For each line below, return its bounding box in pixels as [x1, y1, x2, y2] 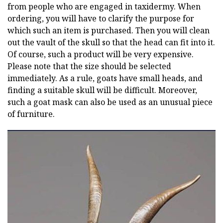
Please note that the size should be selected [7, 60, 171, 72]
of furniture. [7, 108, 55, 119]
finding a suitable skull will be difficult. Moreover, [7, 84, 197, 96]
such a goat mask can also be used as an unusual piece [7, 96, 213, 108]
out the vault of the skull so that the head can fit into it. [7, 36, 215, 48]
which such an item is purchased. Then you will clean [7, 24, 210, 36]
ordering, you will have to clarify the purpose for [7, 12, 194, 24]
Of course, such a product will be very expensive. [7, 48, 194, 60]
